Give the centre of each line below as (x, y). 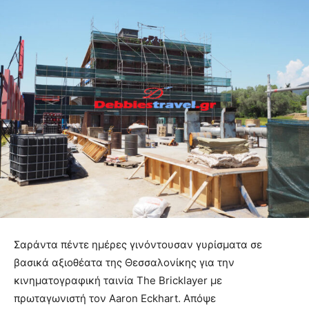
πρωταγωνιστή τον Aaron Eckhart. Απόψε (115, 299)
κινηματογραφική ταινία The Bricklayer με (118, 281)
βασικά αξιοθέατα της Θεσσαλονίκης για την (124, 263)
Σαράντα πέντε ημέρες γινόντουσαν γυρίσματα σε (138, 245)
